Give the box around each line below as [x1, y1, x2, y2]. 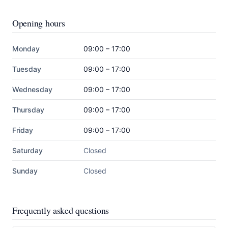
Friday [12, 126, 33, 134]
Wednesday [12, 85, 52, 94]
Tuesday [12, 65, 41, 73]
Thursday [12, 105, 44, 114]
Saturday [12, 146, 43, 155]
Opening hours [12, 17, 65, 29]
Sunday [12, 166, 38, 175]
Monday [12, 44, 40, 53]
